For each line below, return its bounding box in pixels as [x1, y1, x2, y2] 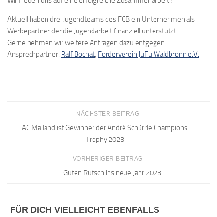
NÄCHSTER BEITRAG [76, 110, 141, 117]
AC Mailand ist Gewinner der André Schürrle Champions [22, 123, 187, 132]
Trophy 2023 [85, 135, 124, 144]
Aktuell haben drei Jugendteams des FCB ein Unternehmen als [7, 15, 195, 24]
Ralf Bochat [61, 49, 95, 59]
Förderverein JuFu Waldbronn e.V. [98, 49, 199, 59]
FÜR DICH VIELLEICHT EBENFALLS [10, 205, 159, 215]
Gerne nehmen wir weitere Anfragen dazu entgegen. [7, 38, 166, 47]
